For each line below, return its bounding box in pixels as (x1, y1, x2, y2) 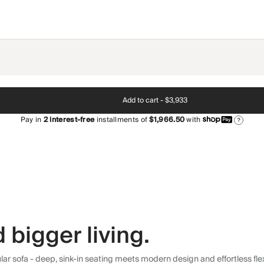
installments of (94, 114, 148, 126)
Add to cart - (122, 94, 163, 107)
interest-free (48, 114, 95, 126)
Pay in (20, 114, 44, 126)
